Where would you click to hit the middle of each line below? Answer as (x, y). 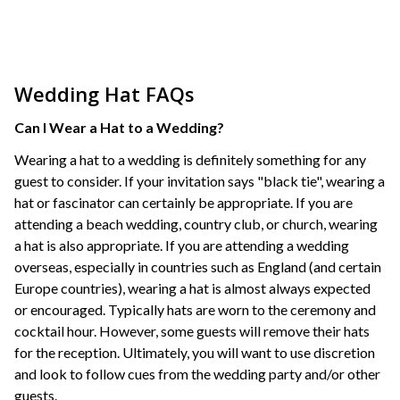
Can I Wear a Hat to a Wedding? (119, 127)
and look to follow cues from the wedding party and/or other (197, 374)
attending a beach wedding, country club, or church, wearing (196, 224)
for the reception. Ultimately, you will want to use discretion (195, 352)
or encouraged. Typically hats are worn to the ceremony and (195, 309)
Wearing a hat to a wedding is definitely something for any (190, 159)
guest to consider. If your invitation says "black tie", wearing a (200, 181)
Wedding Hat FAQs (104, 94)
